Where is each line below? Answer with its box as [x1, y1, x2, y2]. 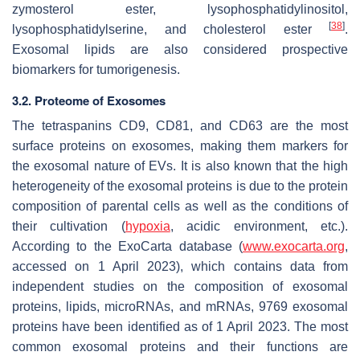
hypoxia [125, 219, 170, 234]
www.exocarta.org [243, 239, 345, 254]
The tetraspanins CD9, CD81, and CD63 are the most [12, 119, 348, 133]
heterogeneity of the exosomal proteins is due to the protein [12, 179, 348, 194]
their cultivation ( [12, 219, 125, 234]
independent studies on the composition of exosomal [12, 280, 348, 294]
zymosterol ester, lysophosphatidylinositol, [12, 2, 348, 17]
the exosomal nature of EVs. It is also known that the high [12, 159, 348, 174]
